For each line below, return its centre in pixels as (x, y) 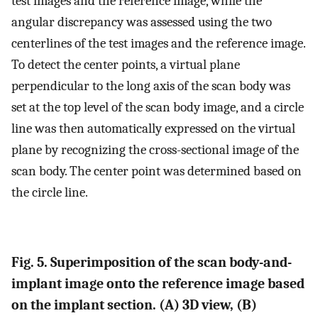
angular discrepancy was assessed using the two (142, 22)
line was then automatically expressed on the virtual (153, 129)
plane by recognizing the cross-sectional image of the (155, 150)
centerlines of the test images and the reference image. (158, 44)
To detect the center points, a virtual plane (126, 65)
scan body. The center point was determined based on (157, 171)
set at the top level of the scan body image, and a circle (158, 108)
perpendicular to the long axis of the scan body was (151, 86)
